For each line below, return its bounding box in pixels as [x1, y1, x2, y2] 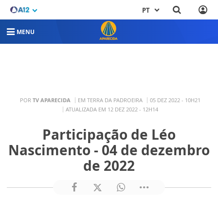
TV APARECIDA [33, 96, 71, 104]
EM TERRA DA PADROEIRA [78, 96, 143, 104]
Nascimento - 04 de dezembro [8, 141, 210, 160]
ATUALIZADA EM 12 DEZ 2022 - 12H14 [65, 106, 158, 113]
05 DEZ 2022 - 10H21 [150, 96, 200, 104]
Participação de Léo [42, 125, 176, 144]
